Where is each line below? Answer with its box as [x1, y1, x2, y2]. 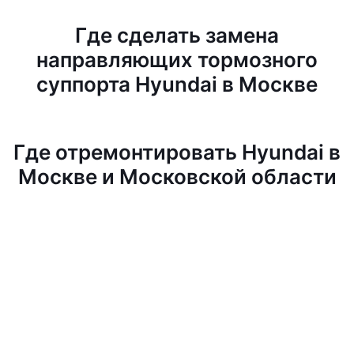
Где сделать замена [75, 23, 279, 47]
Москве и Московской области [17, 164, 337, 189]
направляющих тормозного [36, 47, 318, 72]
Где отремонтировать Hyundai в [13, 140, 341, 164]
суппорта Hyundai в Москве [36, 72, 318, 96]
